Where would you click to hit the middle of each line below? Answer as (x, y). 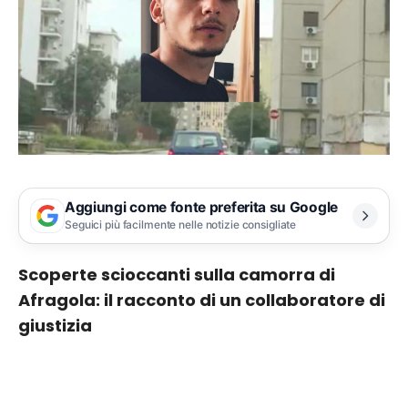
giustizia (55, 325)
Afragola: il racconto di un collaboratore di (202, 300)
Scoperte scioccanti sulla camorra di (177, 274)
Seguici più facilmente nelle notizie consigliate (181, 225)
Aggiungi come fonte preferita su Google (201, 208)
